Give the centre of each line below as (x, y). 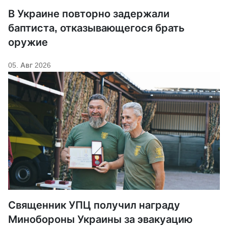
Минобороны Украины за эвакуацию (100, 220)
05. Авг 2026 (30, 65)
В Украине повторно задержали (89, 14)
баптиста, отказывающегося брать (96, 28)
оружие (28, 42)
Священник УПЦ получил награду (94, 205)
